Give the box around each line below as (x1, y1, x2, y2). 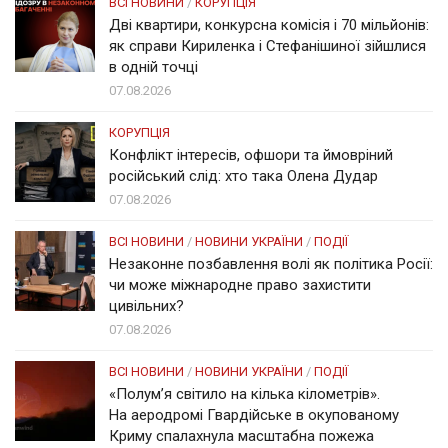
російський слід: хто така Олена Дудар (109, 166, 378, 185)
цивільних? (109, 296, 184, 315)
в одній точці (109, 57, 198, 76)
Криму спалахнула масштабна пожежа (109, 426, 374, 445)
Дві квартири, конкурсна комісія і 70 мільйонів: (109, 15, 429, 34)
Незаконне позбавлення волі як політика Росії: (109, 254, 433, 273)
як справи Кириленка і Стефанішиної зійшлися (109, 36, 426, 55)
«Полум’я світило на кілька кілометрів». (109, 384, 380, 403)
